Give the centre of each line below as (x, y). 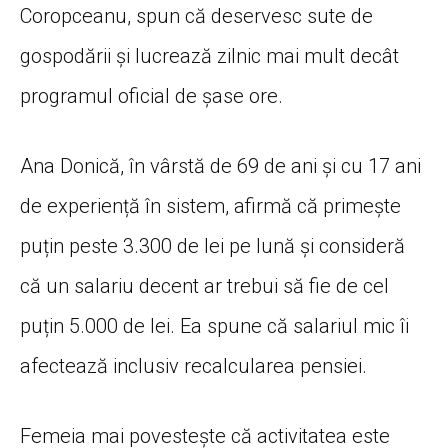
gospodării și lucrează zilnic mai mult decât (209, 55)
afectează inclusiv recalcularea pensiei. (193, 365)
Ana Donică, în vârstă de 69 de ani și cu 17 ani (220, 165)
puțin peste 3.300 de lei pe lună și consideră (212, 245)
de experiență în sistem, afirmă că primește (210, 205)
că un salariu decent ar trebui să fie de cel (204, 285)
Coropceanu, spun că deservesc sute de (196, 15)
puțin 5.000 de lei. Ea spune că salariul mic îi (214, 325)
